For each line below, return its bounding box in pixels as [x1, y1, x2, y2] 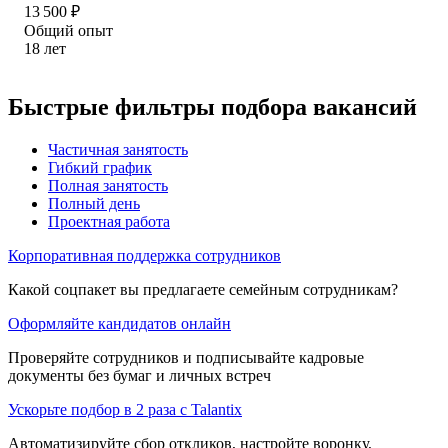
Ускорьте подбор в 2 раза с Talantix [8, 400, 242, 418]
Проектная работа [48, 212, 170, 230]
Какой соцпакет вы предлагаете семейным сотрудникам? [8, 280, 398, 298]
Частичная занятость [48, 140, 188, 158]
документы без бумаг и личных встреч [8, 366, 271, 384]
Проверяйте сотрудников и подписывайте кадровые [8, 348, 364, 366]
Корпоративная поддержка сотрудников [8, 246, 281, 264]
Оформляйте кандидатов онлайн [8, 314, 231, 332]
